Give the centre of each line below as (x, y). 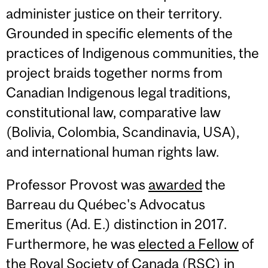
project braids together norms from (114, 73)
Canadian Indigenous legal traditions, (118, 93)
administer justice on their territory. (114, 14)
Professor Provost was (77, 185)
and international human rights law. (112, 152)
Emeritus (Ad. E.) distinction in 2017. (116, 224)
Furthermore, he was (72, 244)
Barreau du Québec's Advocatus (106, 205)
